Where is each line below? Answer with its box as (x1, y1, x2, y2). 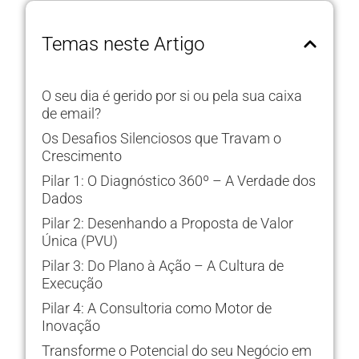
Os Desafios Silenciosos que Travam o (42, 130, 281, 147)
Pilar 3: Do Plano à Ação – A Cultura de (42, 257, 284, 274)
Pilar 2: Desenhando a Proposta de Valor (42, 215, 293, 232)
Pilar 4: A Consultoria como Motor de (42, 300, 272, 317)
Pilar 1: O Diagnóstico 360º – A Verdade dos (42, 172, 316, 189)
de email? (42, 105, 101, 122)
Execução (42, 275, 103, 292)
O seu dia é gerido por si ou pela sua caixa (42, 87, 302, 104)
